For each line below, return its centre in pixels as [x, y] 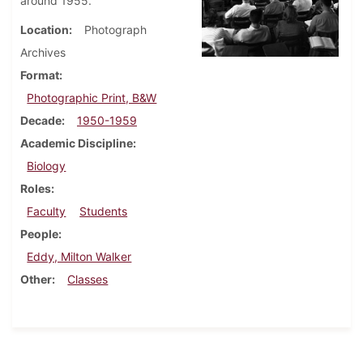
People [39, 234]
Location [45, 30]
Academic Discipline [77, 143]
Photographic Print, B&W [92, 98]
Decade [41, 121]
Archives [43, 53]
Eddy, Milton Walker [79, 257]
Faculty [47, 211]
